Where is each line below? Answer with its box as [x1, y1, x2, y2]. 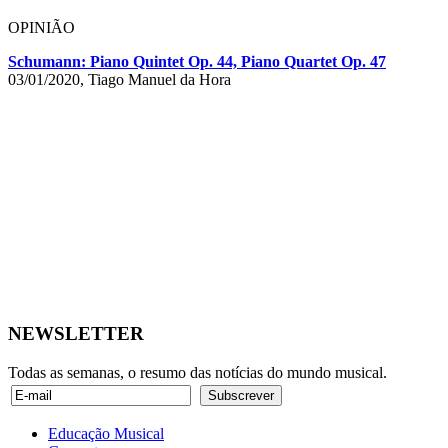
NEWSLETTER [8, 323, 144, 345]
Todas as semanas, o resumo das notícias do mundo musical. [8, 364, 387, 382]
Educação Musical [48, 425, 164, 443]
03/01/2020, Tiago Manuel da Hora [8, 70, 231, 88]
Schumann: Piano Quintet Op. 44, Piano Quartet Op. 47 [8, 52, 386, 70]
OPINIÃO [8, 18, 75, 36]
